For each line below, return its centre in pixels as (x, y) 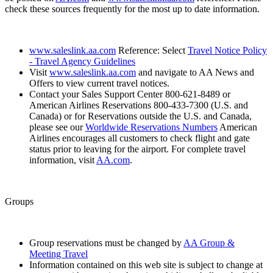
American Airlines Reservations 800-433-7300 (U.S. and (139, 105)
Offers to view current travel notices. (99, 83)
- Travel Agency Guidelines (82, 61)
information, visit (63, 160)
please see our (57, 127)
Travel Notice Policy (227, 50)
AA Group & (209, 243)
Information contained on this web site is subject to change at (146, 264)
